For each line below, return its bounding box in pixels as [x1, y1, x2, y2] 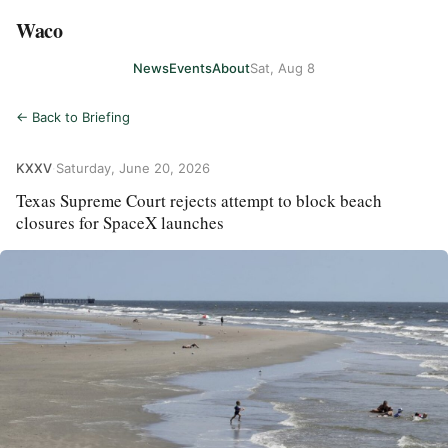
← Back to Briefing [16, 109, 130, 125]
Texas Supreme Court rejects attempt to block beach [16, 189, 382, 212]
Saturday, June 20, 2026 [56, 160, 210, 176]
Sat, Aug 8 [250, 59, 315, 76]
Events [169, 59, 212, 76]
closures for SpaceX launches [16, 211, 224, 234]
